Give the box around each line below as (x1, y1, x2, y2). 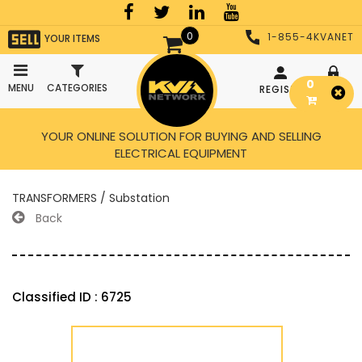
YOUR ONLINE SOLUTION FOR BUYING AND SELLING (40, 128, 322, 145)
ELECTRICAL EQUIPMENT (115, 145, 247, 162)
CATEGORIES (47, 81, 107, 95)
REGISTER (259, 82, 309, 96)
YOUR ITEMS (44, 31, 100, 45)
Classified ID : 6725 (12, 288, 132, 305)
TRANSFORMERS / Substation (12, 190, 170, 206)
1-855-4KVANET (267, 30, 354, 44)
